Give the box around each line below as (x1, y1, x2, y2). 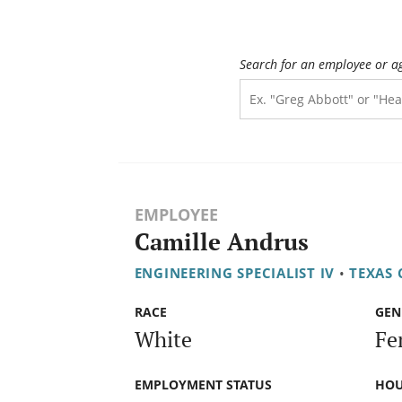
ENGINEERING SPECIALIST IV (134, 264, 335, 283)
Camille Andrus (134, 226, 309, 258)
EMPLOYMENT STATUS (134, 375, 272, 393)
